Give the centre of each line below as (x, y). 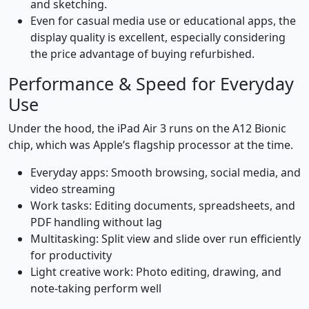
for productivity (71, 256)
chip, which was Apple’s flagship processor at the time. (151, 145)
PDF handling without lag (96, 222)
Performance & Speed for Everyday (151, 84)
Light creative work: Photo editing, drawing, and (156, 272)
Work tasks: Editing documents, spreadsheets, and (163, 206)
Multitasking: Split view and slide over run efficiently (166, 239)
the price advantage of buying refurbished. (142, 54)
